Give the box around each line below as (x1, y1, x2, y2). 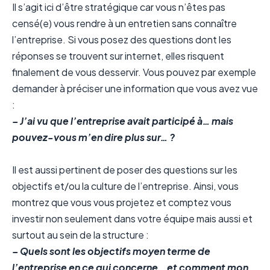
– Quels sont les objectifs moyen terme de (12, 244, 210, 257)
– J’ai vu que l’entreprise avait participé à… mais (12, 114, 233, 127)
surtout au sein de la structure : (12, 228, 149, 241)
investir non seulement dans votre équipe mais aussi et (12, 212, 253, 225)
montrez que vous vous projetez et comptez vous (12, 195, 231, 209)
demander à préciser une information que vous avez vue (12, 81, 258, 95)
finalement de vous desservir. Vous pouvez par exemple (12, 65, 256, 78)
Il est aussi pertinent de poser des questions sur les (12, 163, 237, 176)
